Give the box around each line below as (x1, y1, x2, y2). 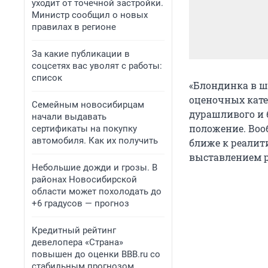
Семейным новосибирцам (32, 99, 144, 110)
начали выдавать (32, 111, 106, 122)
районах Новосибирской (32, 174, 137, 185)
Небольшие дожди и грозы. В (32, 162, 157, 173)
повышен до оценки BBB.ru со (32, 249, 160, 260)
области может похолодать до (32, 186, 162, 197)
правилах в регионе (32, 22, 116, 32)
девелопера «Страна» (32, 237, 123, 248)
